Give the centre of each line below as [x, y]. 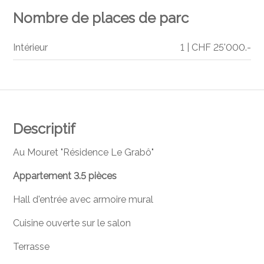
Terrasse [33, 247]
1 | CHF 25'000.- [215, 48]
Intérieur [31, 48]
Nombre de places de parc [101, 18]
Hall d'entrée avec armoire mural [83, 200]
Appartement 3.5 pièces [65, 176]
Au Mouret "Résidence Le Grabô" [84, 153]
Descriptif [44, 129]
